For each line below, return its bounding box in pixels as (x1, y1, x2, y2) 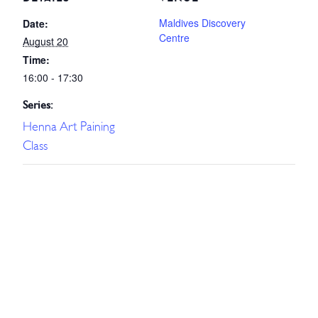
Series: (23, 98, 53, 112)
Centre (159, 31, 190, 45)
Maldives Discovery (159, 16, 246, 30)
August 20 (23, 34, 68, 48)
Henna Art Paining (23, 119, 115, 134)
